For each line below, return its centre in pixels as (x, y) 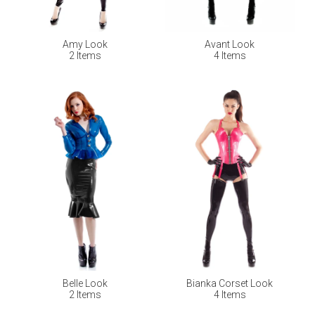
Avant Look (230, 44)
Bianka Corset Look (230, 284)
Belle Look (85, 284)
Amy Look (85, 44)
